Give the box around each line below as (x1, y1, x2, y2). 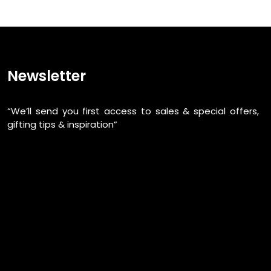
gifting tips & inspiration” (7, 117, 118, 131)
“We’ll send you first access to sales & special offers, (7, 104, 259, 117)
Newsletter (7, 65, 87, 86)
